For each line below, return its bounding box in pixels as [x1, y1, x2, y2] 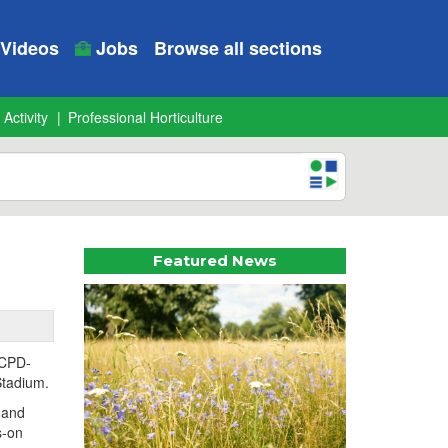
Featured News [152, 251, 277, 270]
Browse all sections [154, 35, 322, 61]
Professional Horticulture [68, 107, 223, 127]
